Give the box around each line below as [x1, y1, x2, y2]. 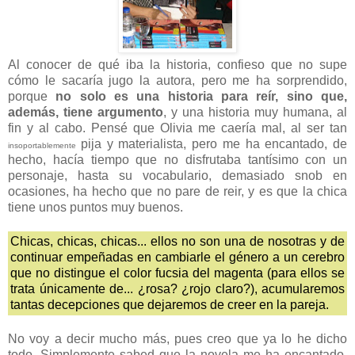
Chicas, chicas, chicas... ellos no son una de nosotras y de [10, 235, 345, 249]
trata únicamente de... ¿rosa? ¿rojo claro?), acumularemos [10, 282, 345, 296]
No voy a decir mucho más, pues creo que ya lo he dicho [8, 332, 347, 346]
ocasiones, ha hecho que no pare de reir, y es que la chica [8, 185, 347, 199]
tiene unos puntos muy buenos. [8, 200, 186, 215]
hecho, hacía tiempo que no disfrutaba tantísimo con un [8, 153, 347, 167]
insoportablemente [8, 141, 81, 151]
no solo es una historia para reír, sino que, [55, 90, 348, 104]
